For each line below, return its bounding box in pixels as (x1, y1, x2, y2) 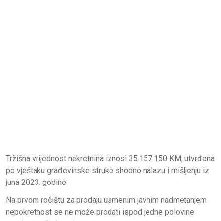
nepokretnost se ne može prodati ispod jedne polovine (6, 207, 194, 217)
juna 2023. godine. (6, 177, 68, 187)
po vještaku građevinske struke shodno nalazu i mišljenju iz (6, 165, 209, 175)
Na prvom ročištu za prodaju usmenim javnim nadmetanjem (6, 195, 207, 205)
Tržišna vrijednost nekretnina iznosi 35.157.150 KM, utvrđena (6, 153, 215, 163)
